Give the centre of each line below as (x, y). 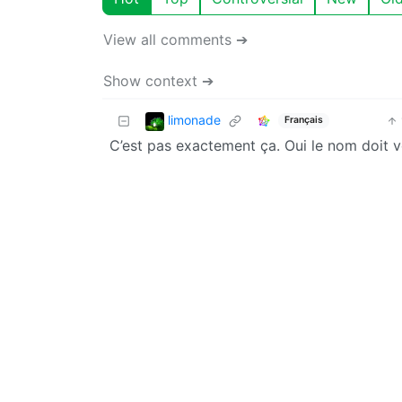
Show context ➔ (158, 80)
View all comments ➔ (175, 39)
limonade (194, 120)
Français (303, 120)
